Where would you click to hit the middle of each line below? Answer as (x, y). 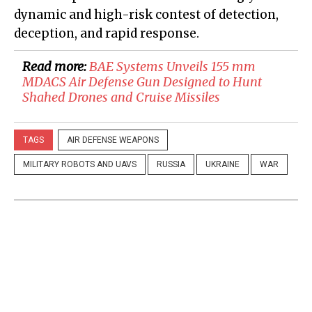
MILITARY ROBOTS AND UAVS (80, 165)
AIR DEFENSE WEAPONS (113, 140)
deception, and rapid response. (107, 34)
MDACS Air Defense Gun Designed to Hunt (142, 82)
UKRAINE (223, 165)
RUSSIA (171, 165)
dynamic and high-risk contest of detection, (146, 15)
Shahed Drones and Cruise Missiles (121, 97)
